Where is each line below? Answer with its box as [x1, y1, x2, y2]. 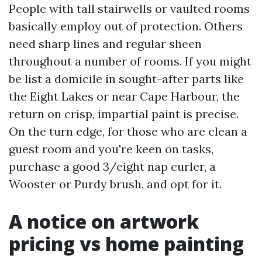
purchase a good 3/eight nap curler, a [9, 159, 216, 174]
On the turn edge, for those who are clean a [9, 124, 247, 139]
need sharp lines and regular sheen [9, 36, 202, 51]
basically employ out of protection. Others [9, 19, 243, 33]
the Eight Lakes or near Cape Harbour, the [9, 89, 240, 104]
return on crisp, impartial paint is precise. [9, 106, 239, 121]
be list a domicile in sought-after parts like [9, 71, 244, 86]
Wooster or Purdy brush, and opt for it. [9, 177, 222, 191]
